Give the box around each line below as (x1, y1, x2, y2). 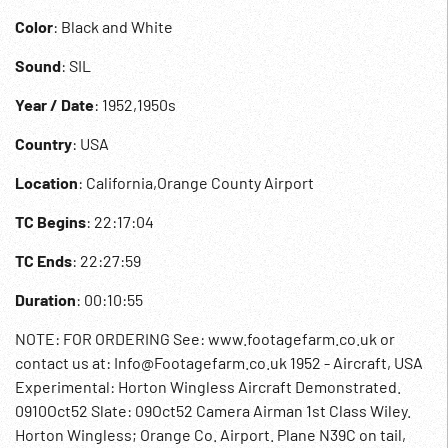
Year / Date (15, 95, 94, 114)
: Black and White (53, 17, 173, 36)
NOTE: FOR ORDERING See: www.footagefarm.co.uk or (15, 329, 395, 348)
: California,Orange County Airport (78, 173, 314, 192)
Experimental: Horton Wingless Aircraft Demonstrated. (15, 377, 401, 396)
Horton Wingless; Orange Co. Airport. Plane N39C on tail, (15, 425, 406, 444)
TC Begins (15, 212, 86, 231)
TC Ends (15, 251, 72, 270)
